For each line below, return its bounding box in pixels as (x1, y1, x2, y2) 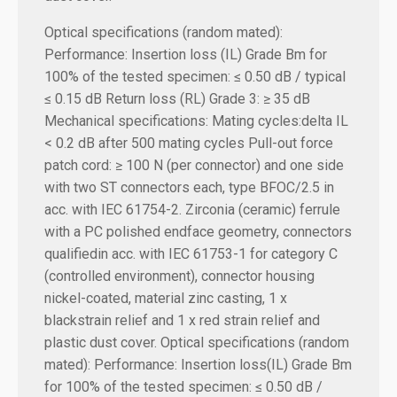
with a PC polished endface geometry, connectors (44, 222, 352, 240)
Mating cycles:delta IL (208, 112, 348, 129)
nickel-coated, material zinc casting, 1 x (44, 289, 287, 307)
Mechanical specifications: (44, 112, 208, 129)
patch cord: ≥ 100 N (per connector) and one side (44, 156, 344, 174)
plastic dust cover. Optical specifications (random (44, 333, 349, 351)
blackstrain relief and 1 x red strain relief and (44, 311, 320, 329)
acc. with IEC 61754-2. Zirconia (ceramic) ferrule (44, 200, 340, 218)
